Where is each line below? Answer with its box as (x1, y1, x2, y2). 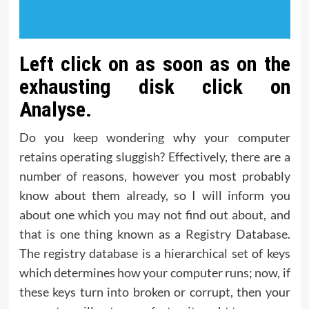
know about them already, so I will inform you (19, 188, 290, 203)
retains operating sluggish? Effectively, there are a (19, 149, 290, 165)
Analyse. (19, 97, 92, 122)
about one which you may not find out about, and (19, 207, 290, 223)
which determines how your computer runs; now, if (19, 265, 290, 281)
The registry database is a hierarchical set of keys (19, 246, 290, 261)
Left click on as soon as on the (19, 52, 290, 77)
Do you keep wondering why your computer (19, 130, 290, 146)
